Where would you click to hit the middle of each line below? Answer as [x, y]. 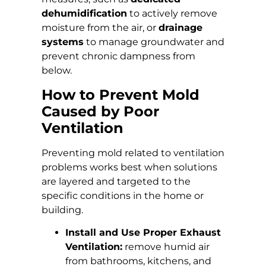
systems [63, 42]
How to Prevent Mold [121, 94]
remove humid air [166, 246]
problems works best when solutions [129, 167]
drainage [180, 28]
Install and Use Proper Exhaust [143, 232]
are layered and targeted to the [116, 181]
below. [57, 71]
